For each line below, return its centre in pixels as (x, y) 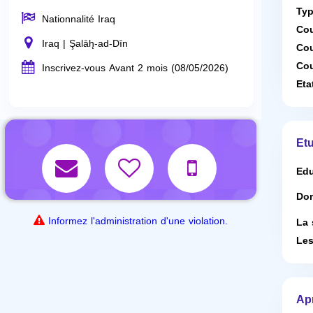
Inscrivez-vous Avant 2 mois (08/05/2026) (135, 68)
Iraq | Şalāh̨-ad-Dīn (85, 44)
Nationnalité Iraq (79, 19)
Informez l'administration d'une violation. (138, 221)
